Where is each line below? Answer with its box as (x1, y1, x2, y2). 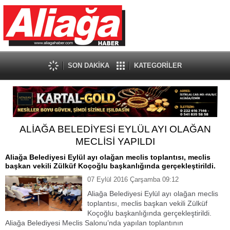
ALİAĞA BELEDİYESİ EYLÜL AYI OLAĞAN (19, 124, 211, 135)
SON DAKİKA (68, 62, 109, 69)
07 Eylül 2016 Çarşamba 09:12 (87, 176, 179, 183)
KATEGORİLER (134, 62, 182, 69)
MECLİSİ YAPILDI (75, 136, 155, 147)
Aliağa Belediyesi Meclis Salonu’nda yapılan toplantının (5, 219, 183, 227)
